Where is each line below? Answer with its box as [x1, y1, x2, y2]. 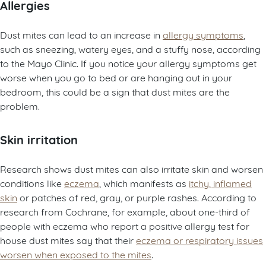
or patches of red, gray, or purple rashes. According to [17, 191, 256, 204]
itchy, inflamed [189, 176, 252, 189]
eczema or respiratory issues [136, 233, 263, 246]
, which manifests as [99, 176, 189, 189]
